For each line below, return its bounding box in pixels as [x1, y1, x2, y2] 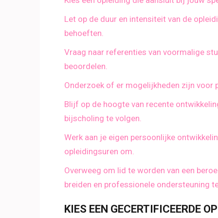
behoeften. [64, 28, 104, 38]
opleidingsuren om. [64, 146, 134, 157]
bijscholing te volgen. [64, 113, 142, 124]
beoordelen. [64, 61, 108, 72]
